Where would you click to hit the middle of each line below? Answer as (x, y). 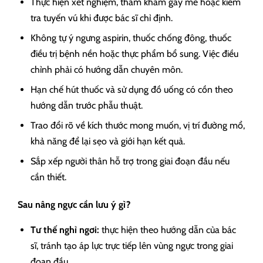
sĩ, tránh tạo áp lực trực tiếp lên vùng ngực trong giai (132, 246)
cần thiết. (48, 177)
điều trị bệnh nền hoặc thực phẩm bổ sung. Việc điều (134, 54)
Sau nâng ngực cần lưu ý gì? (74, 205)
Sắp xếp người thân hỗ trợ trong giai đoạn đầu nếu (130, 161)
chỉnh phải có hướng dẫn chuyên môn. (107, 70)
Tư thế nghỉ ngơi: (65, 230)
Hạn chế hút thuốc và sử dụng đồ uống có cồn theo (132, 90)
